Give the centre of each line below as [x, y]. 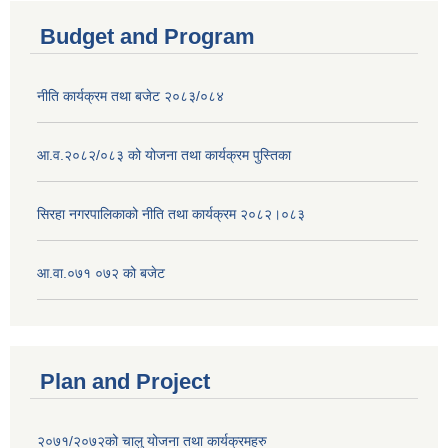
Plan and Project [125, 381]
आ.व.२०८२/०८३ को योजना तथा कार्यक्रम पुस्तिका [164, 155]
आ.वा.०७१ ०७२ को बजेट [101, 273]
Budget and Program [147, 37]
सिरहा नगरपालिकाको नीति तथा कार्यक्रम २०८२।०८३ [171, 214]
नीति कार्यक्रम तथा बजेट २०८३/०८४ [130, 96]
